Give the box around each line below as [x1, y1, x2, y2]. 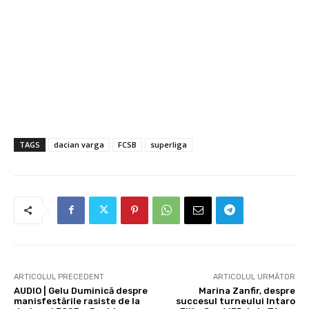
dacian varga [54, 139, 104, 150]
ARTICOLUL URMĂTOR [212, 272, 295, 281]
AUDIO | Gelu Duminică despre [14, 285, 148, 296]
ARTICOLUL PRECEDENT [14, 272, 104, 281]
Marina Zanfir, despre [198, 285, 295, 296]
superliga [150, 139, 187, 150]
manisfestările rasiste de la [14, 295, 140, 306]
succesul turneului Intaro [175, 295, 295, 306]
